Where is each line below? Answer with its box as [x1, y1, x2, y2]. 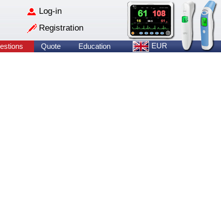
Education [78, 42, 110, 50]
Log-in [39, 6, 62, 16]
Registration [39, 23, 83, 33]
